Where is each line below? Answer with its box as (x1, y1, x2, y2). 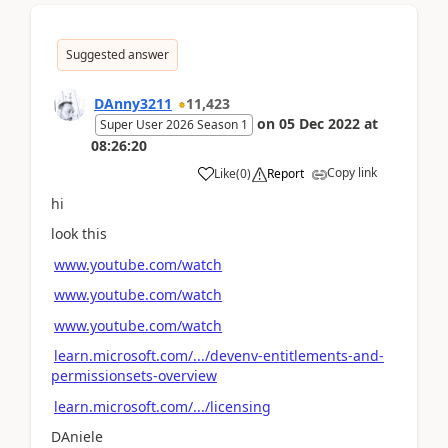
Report (267, 164, 304, 182)
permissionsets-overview (51, 366, 217, 385)
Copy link (327, 163, 377, 181)
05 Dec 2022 (279, 113, 360, 133)
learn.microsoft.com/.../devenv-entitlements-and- (54, 346, 384, 365)
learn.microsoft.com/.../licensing (54, 396, 271, 416)
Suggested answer (66, 45, 169, 63)
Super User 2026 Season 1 (100, 115, 248, 133)
